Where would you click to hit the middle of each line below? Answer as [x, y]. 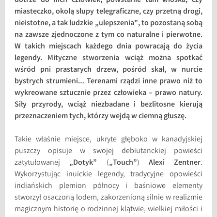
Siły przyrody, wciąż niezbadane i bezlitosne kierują [108, 105]
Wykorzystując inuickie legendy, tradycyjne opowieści [108, 174]
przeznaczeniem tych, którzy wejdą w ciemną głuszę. [101, 116]
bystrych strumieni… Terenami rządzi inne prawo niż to [108, 81]
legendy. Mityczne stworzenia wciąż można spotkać [108, 58]
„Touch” [123, 163]
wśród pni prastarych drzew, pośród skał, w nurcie [108, 70]
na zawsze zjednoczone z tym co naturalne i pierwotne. [108, 35]
